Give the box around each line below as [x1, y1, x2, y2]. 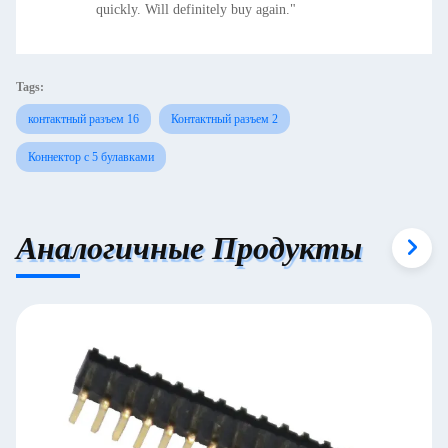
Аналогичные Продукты [16, 229, 362, 266]
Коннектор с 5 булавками [28, 150, 154, 164]
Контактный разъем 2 [171, 112, 278, 126]
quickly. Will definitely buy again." [96, 2, 296, 17]
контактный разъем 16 [28, 112, 139, 126]
